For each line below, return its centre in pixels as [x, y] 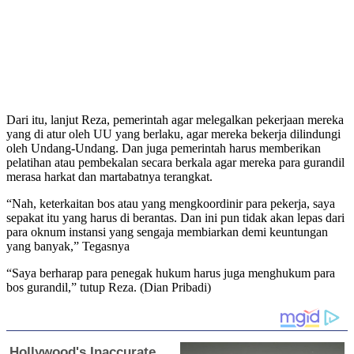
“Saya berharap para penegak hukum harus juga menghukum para [171, 273]
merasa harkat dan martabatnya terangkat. [109, 176]
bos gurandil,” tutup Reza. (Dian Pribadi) [109, 287]
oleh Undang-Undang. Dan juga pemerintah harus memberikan [164, 148]
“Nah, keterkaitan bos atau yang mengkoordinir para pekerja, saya [171, 203]
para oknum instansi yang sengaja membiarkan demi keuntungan [167, 232]
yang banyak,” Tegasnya [68, 246]
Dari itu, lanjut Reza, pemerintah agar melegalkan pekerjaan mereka [175, 119]
